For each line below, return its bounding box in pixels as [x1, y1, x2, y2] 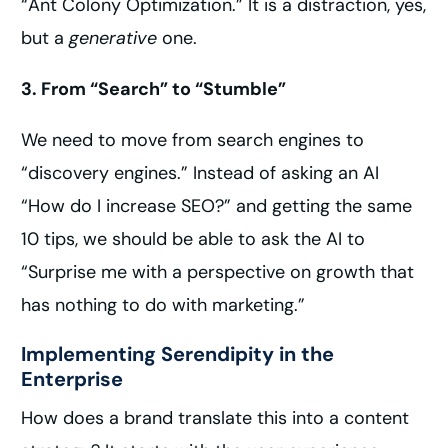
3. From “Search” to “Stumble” [21, 77, 287, 101]
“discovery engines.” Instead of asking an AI [21, 161, 380, 185]
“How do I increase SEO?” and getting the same [21, 194, 413, 218]
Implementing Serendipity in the [21, 341, 335, 367]
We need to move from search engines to [21, 128, 365, 152]
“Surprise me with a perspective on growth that [21, 260, 415, 284]
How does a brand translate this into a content [21, 406, 410, 430]
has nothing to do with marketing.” [21, 293, 306, 317]
